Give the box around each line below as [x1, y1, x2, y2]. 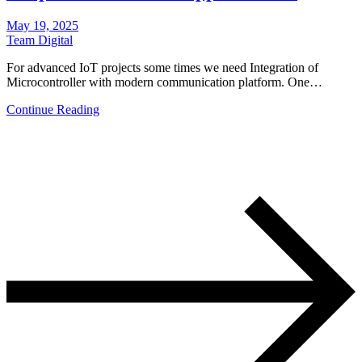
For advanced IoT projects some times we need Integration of [6, 60, 318, 74]
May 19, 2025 [6, 18, 78, 32]
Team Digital [6, 32, 73, 47]
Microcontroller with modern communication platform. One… [6, 74, 322, 89]
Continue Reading [6, 102, 99, 116]
